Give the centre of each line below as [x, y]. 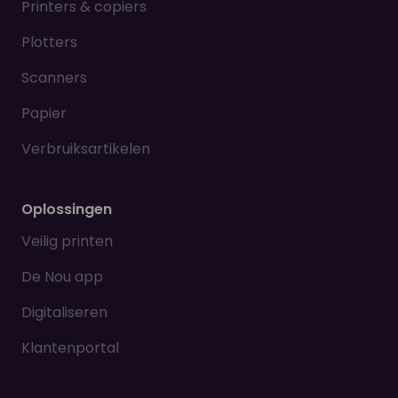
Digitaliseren [64, 313]
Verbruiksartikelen [86, 149]
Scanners [54, 78]
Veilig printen [67, 242]
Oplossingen [67, 210]
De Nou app [62, 277]
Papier [44, 114]
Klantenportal [70, 348]
